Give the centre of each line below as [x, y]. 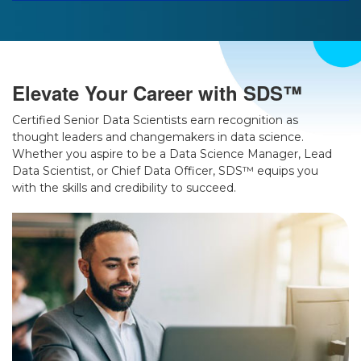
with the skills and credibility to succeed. [124, 188]
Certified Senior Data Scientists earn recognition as [155, 120]
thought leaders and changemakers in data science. [158, 137]
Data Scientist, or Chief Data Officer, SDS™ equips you [165, 171]
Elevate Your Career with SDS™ [157, 93]
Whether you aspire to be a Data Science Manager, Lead [172, 154]
